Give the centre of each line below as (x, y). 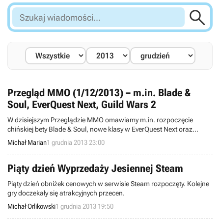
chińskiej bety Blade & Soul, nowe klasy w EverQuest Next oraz (100, 129)
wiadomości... (37, 25)
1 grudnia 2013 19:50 (84, 206)
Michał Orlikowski (31, 206)
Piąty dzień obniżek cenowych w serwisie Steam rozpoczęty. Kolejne (108, 184)
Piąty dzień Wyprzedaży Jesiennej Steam (95, 168)
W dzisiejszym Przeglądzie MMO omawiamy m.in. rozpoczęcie (100, 120)
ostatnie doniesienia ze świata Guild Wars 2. (73, 138)
